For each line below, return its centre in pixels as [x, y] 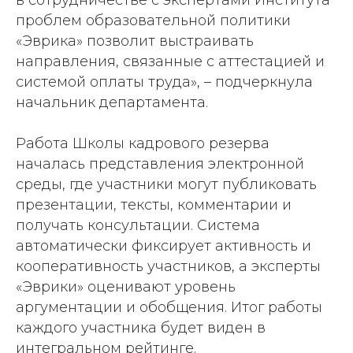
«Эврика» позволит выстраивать [135, 41]
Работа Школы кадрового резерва [143, 143]
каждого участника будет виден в [141, 327]
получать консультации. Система [138, 225]
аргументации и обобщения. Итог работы [169, 307]
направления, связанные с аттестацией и [170, 61]
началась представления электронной [160, 163]
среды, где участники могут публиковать [166, 184]
